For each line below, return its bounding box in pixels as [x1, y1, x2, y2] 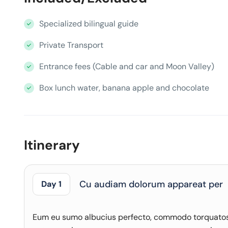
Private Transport [39, 40, 103, 50]
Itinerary [24, 136, 80, 154]
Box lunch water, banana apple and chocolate [39, 82, 209, 93]
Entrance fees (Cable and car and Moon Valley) [39, 61, 214, 72]
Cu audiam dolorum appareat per [79, 178, 223, 190]
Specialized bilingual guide [39, 18, 138, 29]
